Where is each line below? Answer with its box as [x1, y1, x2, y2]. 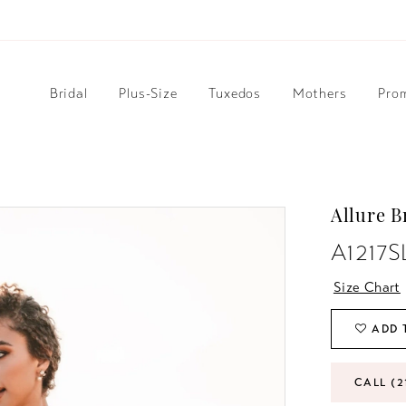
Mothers [292, 85, 347, 102]
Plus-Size [119, 85, 178, 102]
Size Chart [333, 279, 401, 296]
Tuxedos [208, 85, 262, 102]
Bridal [49, 85, 88, 102]
